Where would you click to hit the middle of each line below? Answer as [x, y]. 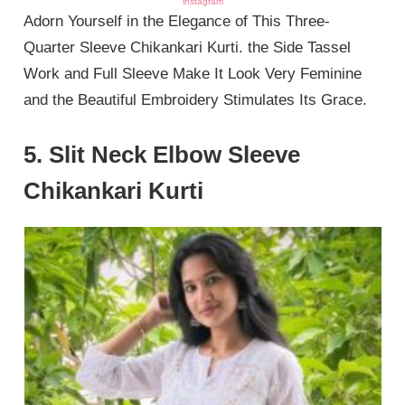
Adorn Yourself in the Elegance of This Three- [177, 22]
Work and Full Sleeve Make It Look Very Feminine [193, 74]
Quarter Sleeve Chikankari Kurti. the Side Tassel [188, 48]
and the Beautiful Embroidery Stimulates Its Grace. [196, 100]
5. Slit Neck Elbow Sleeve [162, 154]
